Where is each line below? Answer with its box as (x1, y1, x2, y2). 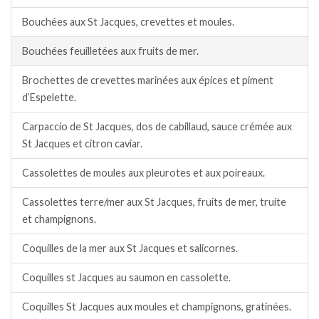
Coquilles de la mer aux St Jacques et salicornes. (22, 242, 238, 255)
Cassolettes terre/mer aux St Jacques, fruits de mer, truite (22, 196, 286, 209)
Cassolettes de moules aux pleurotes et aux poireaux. (22, 167, 265, 179)
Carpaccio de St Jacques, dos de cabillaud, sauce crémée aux (22, 120, 292, 133)
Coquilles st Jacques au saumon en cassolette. (22, 271, 231, 284)
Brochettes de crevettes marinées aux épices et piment (22, 74, 273, 87)
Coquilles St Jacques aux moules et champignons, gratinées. (22, 300, 291, 313)
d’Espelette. (22, 91, 76, 104)
